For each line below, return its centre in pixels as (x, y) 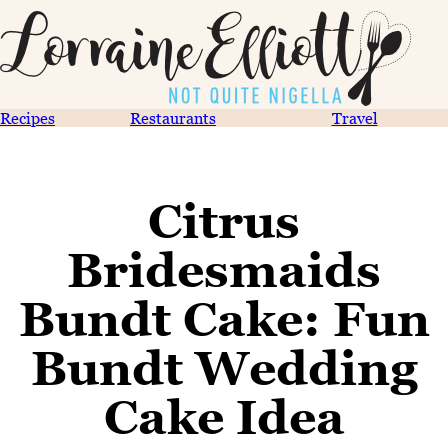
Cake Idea (224, 417)
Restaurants (172, 118)
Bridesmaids (224, 270)
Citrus (224, 221)
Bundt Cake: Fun (224, 319)
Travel (354, 118)
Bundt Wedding (224, 368)
